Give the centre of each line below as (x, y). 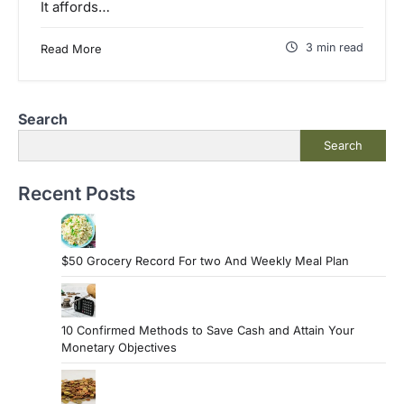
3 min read (335, 47)
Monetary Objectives (119, 347)
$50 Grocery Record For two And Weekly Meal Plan (205, 260)
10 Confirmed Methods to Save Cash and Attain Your (208, 330)
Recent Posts (77, 193)
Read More (71, 48)
